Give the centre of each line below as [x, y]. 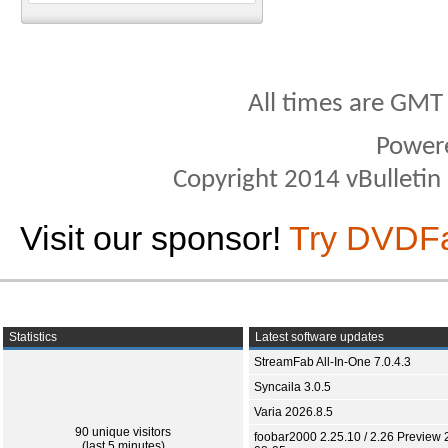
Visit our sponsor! [154, 238]
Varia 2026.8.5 [293, 412]
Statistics [31, 337]
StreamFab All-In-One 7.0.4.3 [332, 362]
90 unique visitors [123, 432]
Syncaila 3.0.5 [292, 387]
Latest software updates [318, 337]
